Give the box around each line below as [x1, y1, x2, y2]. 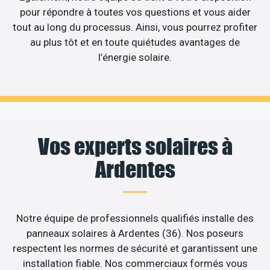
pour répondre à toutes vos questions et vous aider [19, 6, 251, 19]
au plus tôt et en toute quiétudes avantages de [30, 36, 240, 49]
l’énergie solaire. [98, 51, 172, 64]
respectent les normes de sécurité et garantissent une [13, 242, 257, 254]
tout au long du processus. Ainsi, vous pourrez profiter [13, 21, 257, 34]
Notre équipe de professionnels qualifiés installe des [16, 212, 254, 224]
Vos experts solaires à [37, 133, 233, 160]
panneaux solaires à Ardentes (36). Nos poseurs [27, 227, 243, 239]
